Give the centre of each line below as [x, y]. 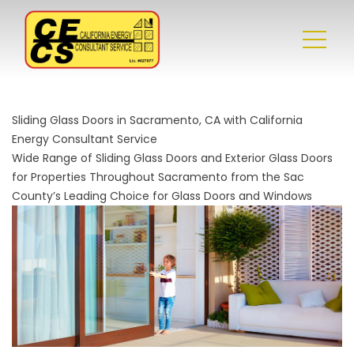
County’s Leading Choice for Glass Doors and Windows [162, 196]
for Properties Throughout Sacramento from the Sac [158, 177]
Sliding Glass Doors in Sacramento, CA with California [157, 120]
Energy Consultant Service [85, 139]
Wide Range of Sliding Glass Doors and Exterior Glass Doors [172, 158]
